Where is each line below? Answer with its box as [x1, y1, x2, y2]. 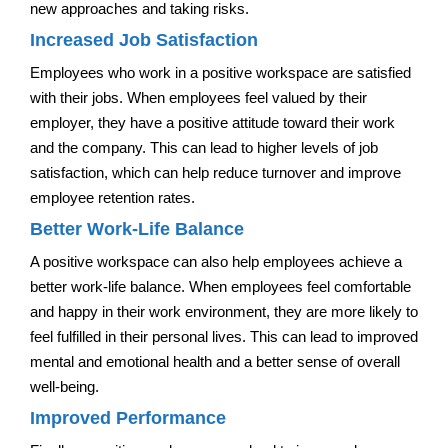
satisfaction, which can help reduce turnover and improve [30, 163, 401, 181]
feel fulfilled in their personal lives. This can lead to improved [30, 327, 418, 345]
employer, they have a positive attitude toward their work [30, 113, 395, 131]
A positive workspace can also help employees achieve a [30, 252, 402, 270]
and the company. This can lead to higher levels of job [30, 138, 378, 156]
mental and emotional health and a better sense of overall [30, 352, 400, 370]
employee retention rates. [30, 188, 195, 206]
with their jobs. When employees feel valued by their [30, 88, 367, 106]
